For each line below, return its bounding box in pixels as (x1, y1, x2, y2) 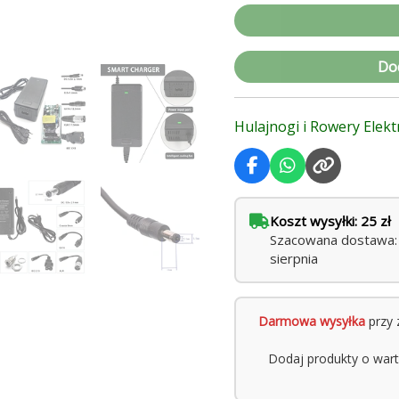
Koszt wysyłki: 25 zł (270, 212, 392, 231)
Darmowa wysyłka (258, 313, 366, 330)
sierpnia (270, 249, 319, 268)
